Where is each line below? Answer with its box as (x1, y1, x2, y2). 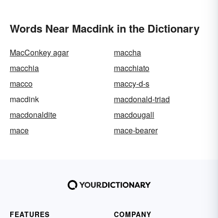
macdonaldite (10, 109, 56, 121)
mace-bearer (114, 125, 158, 136)
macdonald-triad (114, 93, 170, 105)
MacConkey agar (10, 47, 69, 58)
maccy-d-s (114, 78, 149, 90)
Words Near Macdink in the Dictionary (10, 20, 200, 36)
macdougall (114, 109, 154, 121)
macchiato (114, 62, 149, 74)
